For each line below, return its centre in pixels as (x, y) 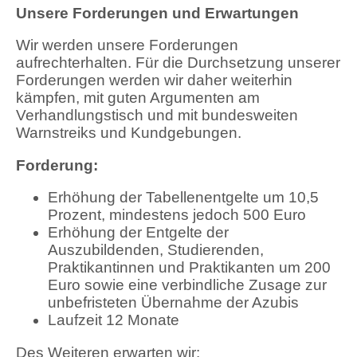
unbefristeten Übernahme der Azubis (173, 303)
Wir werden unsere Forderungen (127, 45)
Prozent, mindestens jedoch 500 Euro (177, 215)
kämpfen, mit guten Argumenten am (138, 98)
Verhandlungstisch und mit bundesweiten (157, 116)
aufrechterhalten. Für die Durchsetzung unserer (178, 63)
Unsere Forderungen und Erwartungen (157, 13)
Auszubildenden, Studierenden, (156, 250)
